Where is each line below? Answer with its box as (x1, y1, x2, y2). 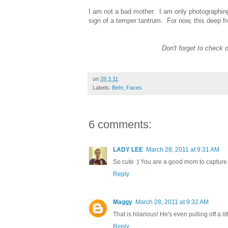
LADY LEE (113, 146, 143, 153)
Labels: (93, 84, 112, 91)
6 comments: (89, 118, 152, 131)
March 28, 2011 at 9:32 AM (135, 198, 209, 206)
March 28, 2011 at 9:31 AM (146, 146, 219, 153)
